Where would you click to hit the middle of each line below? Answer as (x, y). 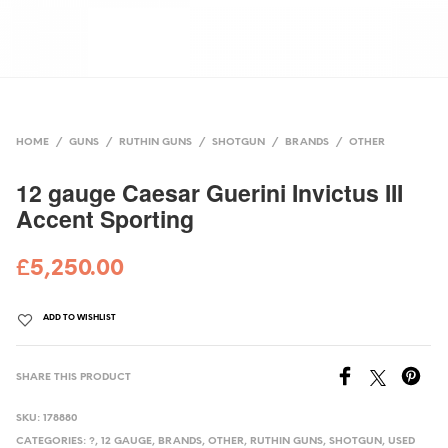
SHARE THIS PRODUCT (74, 377)
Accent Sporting (105, 218)
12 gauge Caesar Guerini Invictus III (210, 192)
